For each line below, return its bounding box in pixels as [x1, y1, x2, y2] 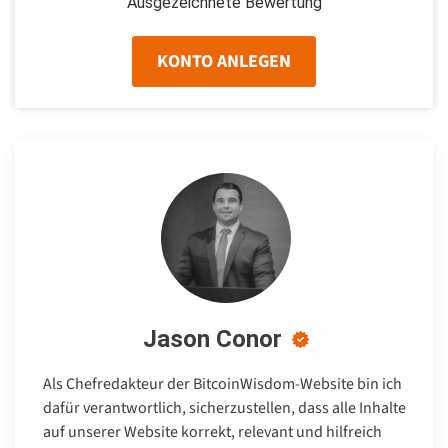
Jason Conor [143, 324, 282, 353]
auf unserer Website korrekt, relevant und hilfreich [43, 420, 382, 443]
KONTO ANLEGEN [157, 48, 291, 74]
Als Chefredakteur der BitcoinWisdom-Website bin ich [43, 372, 402, 395]
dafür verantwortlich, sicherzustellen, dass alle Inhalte [43, 396, 406, 419]
